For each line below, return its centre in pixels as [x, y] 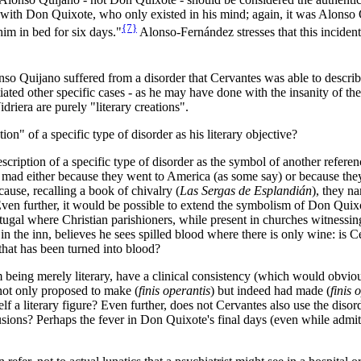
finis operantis [174, 291]
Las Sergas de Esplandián [246, 191]
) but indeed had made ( [270, 291]
